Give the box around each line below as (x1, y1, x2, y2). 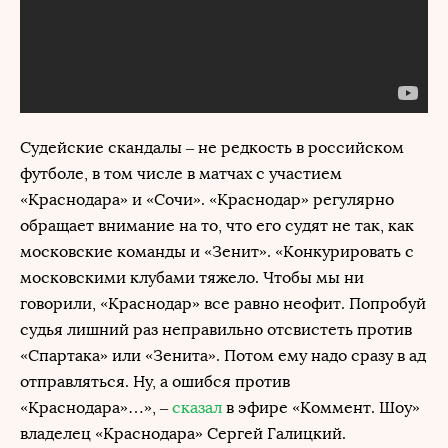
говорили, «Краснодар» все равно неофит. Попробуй (20, 294, 426, 313)
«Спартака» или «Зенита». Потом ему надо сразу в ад (20, 346, 426, 365)
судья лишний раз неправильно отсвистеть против (20, 320, 412, 339)
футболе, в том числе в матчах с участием (20, 164, 342, 183)
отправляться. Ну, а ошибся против (20, 372, 290, 391)
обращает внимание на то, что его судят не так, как (20, 216, 414, 235)
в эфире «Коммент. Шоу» (222, 398, 420, 417)
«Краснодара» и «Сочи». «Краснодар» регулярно (20, 190, 394, 209)
